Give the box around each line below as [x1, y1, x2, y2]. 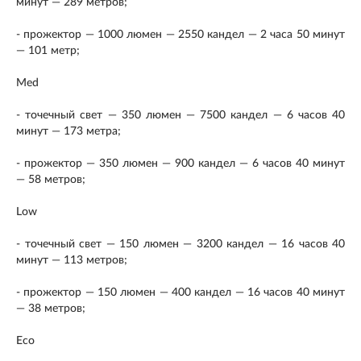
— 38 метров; [16, 302, 85, 314]
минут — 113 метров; [16, 254, 127, 266]
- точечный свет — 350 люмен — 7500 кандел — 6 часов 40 [16, 109, 345, 121]
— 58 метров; [16, 173, 85, 185]
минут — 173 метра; [16, 125, 121, 137]
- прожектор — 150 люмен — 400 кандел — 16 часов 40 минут [16, 286, 345, 298]
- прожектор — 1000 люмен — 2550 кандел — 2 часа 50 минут [16, 28, 345, 40]
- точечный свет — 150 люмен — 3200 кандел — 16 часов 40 [16, 238, 345, 250]
